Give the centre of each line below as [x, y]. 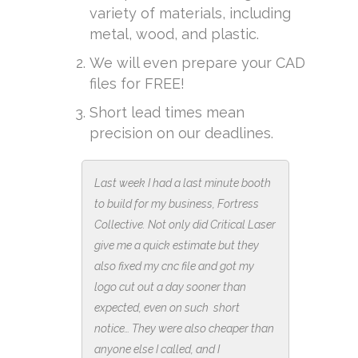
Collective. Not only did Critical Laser [185, 225]
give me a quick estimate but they [177, 245]
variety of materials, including [190, 13]
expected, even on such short [167, 308]
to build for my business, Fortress [177, 204]
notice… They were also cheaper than [184, 328]
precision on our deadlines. [181, 133]
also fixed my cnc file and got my [174, 266]
